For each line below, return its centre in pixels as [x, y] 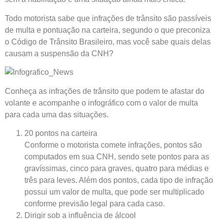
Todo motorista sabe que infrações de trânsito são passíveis [108, 18]
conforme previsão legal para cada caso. [95, 203]
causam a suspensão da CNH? [59, 53]
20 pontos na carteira [61, 133]
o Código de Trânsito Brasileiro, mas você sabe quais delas [108, 42]
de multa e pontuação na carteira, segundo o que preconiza [108, 30]
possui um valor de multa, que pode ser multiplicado [114, 192]
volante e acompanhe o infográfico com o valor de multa [101, 103]
